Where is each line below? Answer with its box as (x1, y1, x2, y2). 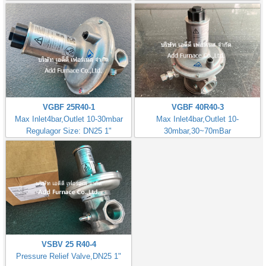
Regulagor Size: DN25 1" (26, 126, 112, 135)
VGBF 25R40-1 (42, 102, 95, 112)
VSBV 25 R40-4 (41, 240, 96, 249)
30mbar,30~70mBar (164, 126, 231, 135)
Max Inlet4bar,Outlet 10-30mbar (14, 114, 123, 123)
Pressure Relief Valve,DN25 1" (16, 252, 121, 261)
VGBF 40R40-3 (171, 102, 224, 112)
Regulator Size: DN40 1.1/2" (149, 138, 246, 147)
